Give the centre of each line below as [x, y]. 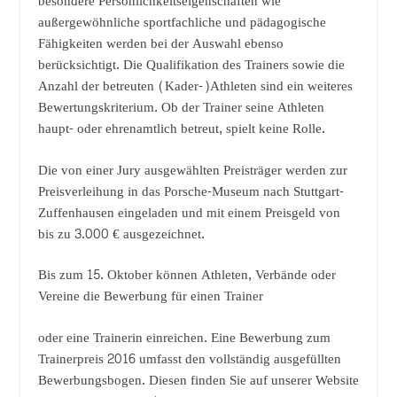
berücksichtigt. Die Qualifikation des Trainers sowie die [191, 66]
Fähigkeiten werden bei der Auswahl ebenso [160, 44]
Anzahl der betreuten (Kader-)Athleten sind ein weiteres [195, 87]
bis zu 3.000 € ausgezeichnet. [121, 234]
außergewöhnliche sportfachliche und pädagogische [182, 23]
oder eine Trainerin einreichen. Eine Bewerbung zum [184, 338]
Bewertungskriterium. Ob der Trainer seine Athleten [181, 108]
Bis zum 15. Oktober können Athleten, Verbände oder [187, 276]
